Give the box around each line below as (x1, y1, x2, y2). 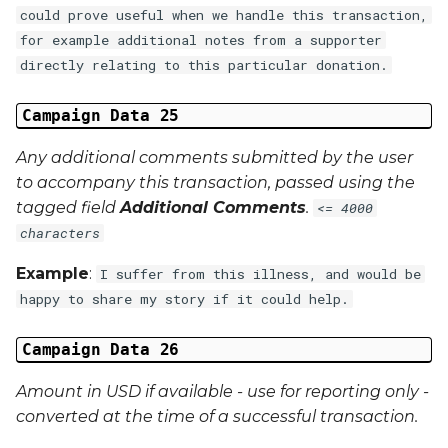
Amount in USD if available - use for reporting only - (16, 381, 429, 401)
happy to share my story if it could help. (20, 290, 349, 308)
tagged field (16, 198, 120, 217)
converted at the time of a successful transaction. (16, 406, 418, 426)
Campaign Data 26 (21, 339, 180, 359)
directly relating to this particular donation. (20, 56, 388, 75)
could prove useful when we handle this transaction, (20, 6, 428, 25)
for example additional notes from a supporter (20, 31, 382, 50)
